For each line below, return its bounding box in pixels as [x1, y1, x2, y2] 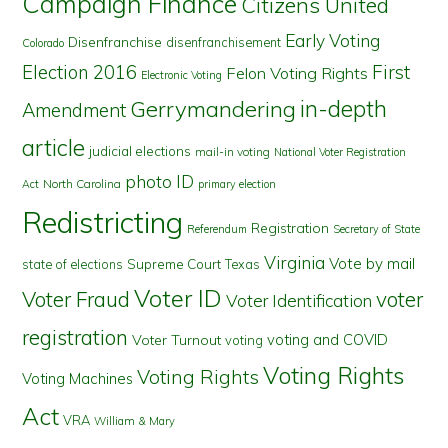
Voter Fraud [22, 286, 131, 312]
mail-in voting [195, 144, 271, 159]
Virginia [264, 252, 326, 273]
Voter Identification [226, 290, 373, 311]
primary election [198, 177, 277, 191]
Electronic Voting [141, 68, 223, 82]
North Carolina [43, 176, 122, 191]
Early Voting [285, 30, 381, 51]
